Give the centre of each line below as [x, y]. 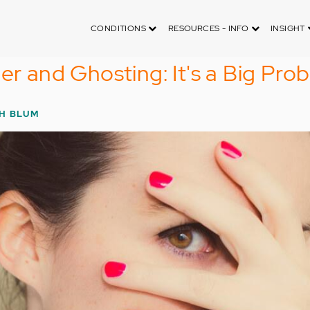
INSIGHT [289, 28]
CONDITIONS [119, 28]
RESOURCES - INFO [209, 28]
